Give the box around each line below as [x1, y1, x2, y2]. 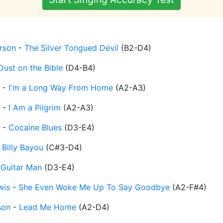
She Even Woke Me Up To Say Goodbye [18, 182, 170, 193]
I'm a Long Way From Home [8, 83, 113, 93]
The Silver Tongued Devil [24, 43, 118, 53]
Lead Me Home [19, 202, 76, 213]
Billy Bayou [2, 142, 43, 153]
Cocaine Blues [8, 122, 62, 133]
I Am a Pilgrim [8, 103, 61, 113]
